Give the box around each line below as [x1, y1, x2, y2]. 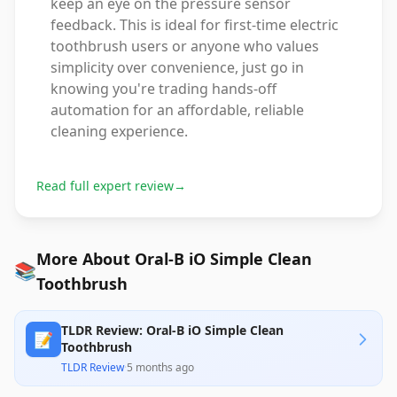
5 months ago [127, 360, 194, 375]
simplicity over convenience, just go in [51, 58, 304, 77]
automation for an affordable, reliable [51, 100, 304, 120]
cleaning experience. [51, 121, 188, 141]
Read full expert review [36, 177, 174, 194]
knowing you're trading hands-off [51, 79, 276, 98]
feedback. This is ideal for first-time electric [51, 15, 339, 35]
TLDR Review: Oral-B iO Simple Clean [61, 322, 284, 339]
